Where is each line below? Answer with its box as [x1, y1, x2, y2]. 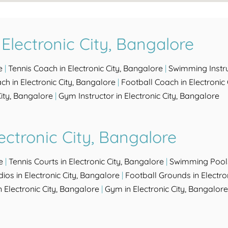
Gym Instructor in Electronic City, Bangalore [59, 91, 219, 101]
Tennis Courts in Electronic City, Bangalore [9, 156, 164, 167]
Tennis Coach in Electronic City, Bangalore [8, 63, 163, 74]
